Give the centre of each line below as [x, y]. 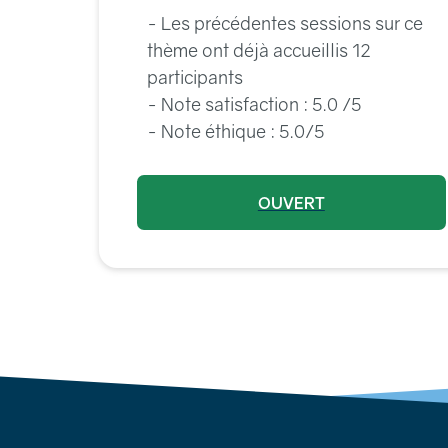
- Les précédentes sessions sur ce [285, 23]
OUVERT [291, 202]
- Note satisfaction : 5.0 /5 [254, 104]
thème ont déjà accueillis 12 [259, 50]
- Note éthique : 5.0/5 [236, 131]
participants [195, 77]
